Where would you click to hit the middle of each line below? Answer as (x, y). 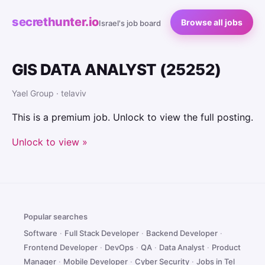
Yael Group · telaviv (49, 93)
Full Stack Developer (102, 233)
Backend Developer (182, 233)
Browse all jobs (212, 22)
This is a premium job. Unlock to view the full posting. (132, 117)
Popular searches (56, 216)
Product (226, 247)
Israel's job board (130, 23)
